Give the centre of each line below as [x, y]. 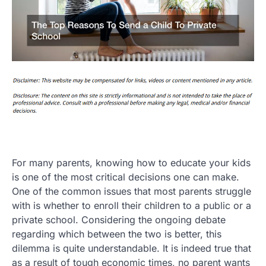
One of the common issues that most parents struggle [132, 191]
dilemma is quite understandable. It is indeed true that [132, 248]
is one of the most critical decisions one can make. [126, 177]
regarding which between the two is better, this [117, 234]
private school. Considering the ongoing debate [119, 219]
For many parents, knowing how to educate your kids [131, 162]
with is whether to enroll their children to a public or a [132, 205]
